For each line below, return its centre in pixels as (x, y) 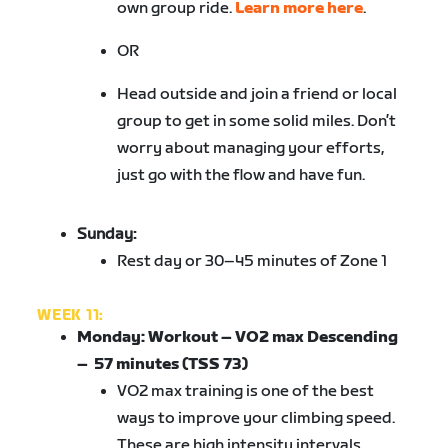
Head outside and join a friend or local (257, 95)
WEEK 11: (72, 316)
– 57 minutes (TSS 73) (163, 365)
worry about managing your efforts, (251, 149)
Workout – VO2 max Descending (273, 338)
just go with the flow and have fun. (241, 176)
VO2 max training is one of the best (246, 392)
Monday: (113, 338)
